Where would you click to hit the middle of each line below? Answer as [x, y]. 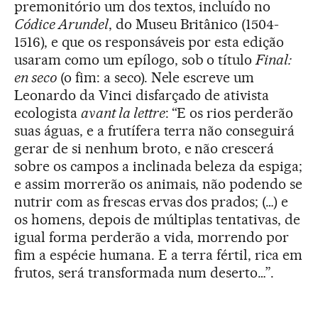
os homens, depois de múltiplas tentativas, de [158, 219]
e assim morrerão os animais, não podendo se [159, 183]
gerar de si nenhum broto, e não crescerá [144, 148]
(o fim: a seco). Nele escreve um [155, 77]
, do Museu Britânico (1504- [194, 24]
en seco [35, 77]
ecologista [48, 113]
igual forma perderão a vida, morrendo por [152, 237]
